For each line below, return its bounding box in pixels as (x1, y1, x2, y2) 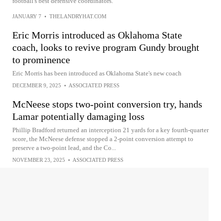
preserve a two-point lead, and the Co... (12, 144, 116, 151)
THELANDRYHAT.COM (49, 13, 107, 19)
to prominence (12, 54, 70, 65)
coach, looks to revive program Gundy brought (12, 41, 199, 53)
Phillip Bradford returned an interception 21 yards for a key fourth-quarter (12, 126, 209, 134)
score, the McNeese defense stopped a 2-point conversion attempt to (12, 135, 193, 143)
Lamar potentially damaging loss (12, 110, 145, 122)
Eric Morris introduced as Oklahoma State (12, 29, 182, 40)
